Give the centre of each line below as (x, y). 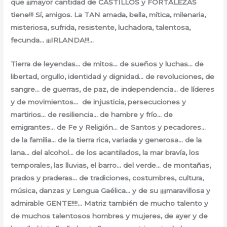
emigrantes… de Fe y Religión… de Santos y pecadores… (108, 127)
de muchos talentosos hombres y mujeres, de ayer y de (109, 216)
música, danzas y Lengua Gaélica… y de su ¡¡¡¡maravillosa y (111, 191)
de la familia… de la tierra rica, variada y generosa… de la (106, 140)
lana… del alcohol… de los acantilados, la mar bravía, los (105, 153)
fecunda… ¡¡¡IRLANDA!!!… (52, 40)
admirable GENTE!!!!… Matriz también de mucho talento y (110, 203)
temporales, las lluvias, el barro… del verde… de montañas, (111, 165)
